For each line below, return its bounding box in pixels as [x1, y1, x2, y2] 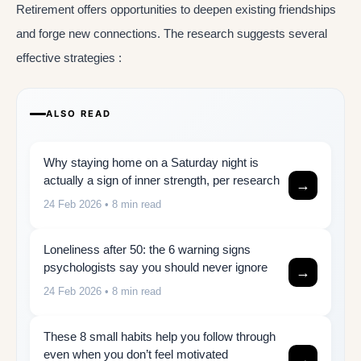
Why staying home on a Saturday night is [44, 156, 259, 169]
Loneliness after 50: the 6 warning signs [44, 243, 251, 256]
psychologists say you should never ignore [44, 260, 268, 274]
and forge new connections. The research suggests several [16, 26, 327, 40]
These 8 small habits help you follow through [44, 330, 276, 343]
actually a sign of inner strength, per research [44, 173, 280, 187]
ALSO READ [46, 108, 111, 119]
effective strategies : [16, 50, 122, 64]
